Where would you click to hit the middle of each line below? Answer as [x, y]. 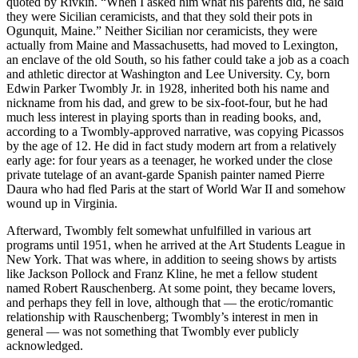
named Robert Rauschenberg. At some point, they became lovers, [171, 288]
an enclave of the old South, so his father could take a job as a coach [178, 60]
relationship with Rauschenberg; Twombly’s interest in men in [162, 317]
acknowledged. [45, 346]
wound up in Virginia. [62, 204]
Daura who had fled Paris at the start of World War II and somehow [176, 189]
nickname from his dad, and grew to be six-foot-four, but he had [167, 103]
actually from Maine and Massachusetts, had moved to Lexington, [172, 46]
